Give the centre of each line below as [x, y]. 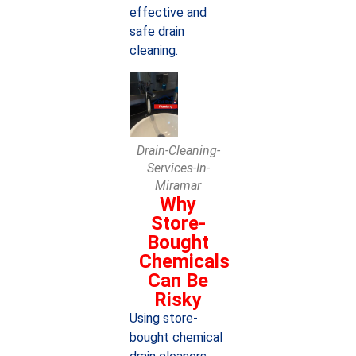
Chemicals [184, 261]
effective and [168, 13]
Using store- [163, 318]
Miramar [178, 185]
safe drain [157, 32]
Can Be [178, 280]
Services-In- [178, 168]
